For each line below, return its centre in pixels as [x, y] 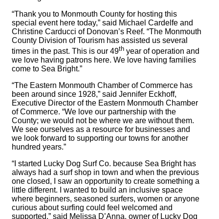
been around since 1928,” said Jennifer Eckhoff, [94, 94]
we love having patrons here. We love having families [104, 60]
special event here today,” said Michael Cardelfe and [102, 23]
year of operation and [162, 51]
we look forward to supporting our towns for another [100, 138]
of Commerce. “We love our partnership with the [94, 112]
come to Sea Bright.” [47, 69]
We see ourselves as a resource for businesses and [101, 130]
